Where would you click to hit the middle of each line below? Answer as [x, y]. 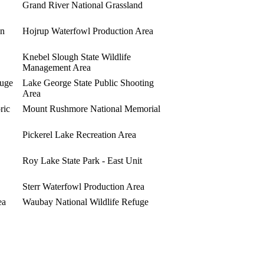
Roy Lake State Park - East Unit [82, 160]
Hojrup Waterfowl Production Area [88, 31]
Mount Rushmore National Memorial [91, 108]
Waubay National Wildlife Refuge [85, 202]
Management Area [57, 67]
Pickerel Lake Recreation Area [79, 134]
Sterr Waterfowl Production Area [83, 186]
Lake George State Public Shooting [88, 82]
